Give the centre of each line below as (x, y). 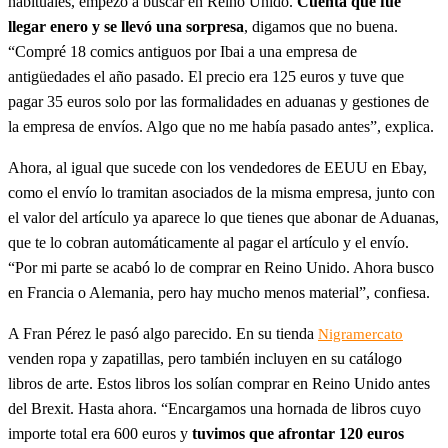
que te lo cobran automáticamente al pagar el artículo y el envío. (208, 242)
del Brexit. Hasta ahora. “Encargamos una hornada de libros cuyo (214, 408)
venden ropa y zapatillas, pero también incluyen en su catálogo (205, 358)
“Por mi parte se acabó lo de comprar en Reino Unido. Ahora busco (221, 267)
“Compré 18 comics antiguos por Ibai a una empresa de (182, 51)
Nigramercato (360, 333)
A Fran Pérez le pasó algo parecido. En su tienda (163, 333)
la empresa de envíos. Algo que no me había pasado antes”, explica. (221, 126)
